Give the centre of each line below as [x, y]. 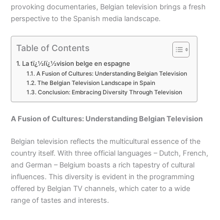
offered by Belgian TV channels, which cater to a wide [101, 188]
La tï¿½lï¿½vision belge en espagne [76, 64]
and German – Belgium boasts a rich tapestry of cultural [103, 165]
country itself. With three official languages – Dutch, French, [110, 153]
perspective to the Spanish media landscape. [86, 18]
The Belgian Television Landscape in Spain [96, 83]
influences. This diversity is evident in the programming [103, 177]
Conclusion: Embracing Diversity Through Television [110, 93]
